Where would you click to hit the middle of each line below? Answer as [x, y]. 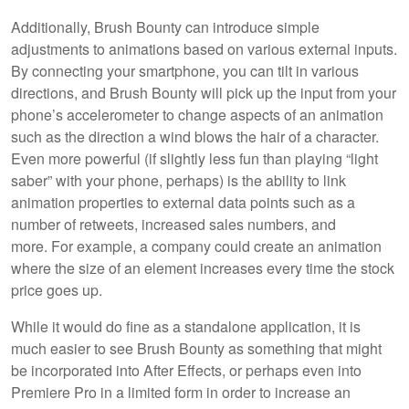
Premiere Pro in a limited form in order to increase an [181, 392]
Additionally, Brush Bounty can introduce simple [165, 26]
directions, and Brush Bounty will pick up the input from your [204, 92]
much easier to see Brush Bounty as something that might [196, 348]
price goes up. [57, 289]
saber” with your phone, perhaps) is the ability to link [178, 180]
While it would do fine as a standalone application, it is [186, 326]
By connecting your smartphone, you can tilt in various [185, 70]
